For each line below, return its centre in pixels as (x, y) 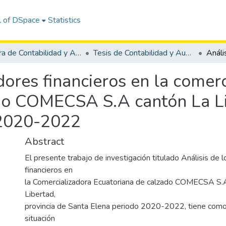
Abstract (44, 142)
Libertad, (40, 194)
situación (40, 218)
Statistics (65, 20)
